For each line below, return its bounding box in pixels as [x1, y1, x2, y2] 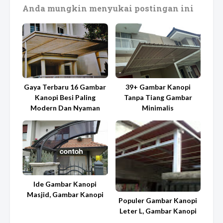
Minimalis [142, 104, 174, 112]
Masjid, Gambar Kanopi [26, 190, 104, 199]
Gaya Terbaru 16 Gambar [24, 83, 107, 91]
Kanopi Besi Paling [34, 93, 96, 102]
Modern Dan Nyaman [30, 104, 100, 112]
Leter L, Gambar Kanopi [119, 207, 197, 215]
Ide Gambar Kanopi [33, 180, 97, 189]
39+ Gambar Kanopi [125, 83, 191, 91]
